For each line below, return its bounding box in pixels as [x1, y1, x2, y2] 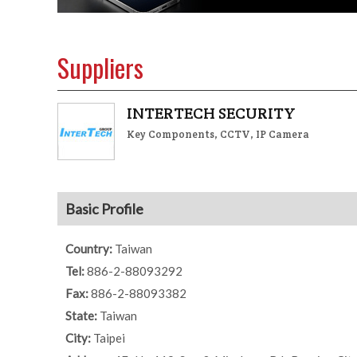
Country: [65, 241, 115, 257]
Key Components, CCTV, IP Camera [127, 127, 309, 142]
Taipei [93, 331, 125, 346]
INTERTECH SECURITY [127, 103, 296, 124]
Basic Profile [65, 200, 143, 218]
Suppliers [57, 49, 143, 87]
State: [65, 308, 100, 324]
